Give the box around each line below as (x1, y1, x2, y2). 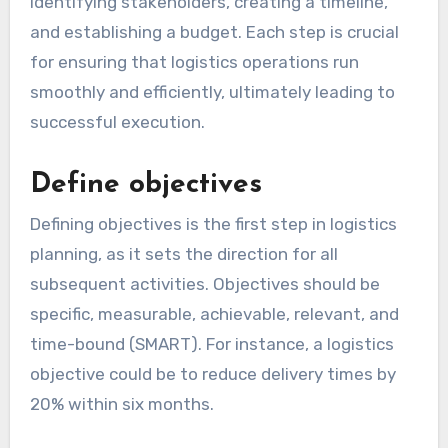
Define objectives (29, 170, 262, 199)
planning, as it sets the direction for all (29, 244, 338, 265)
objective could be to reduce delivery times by (29, 364, 396, 385)
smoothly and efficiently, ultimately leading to (29, 81, 395, 102)
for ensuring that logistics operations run (29, 51, 359, 72)
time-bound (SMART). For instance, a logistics (29, 334, 394, 355)
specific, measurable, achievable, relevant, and (29, 304, 399, 325)
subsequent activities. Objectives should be (29, 274, 380, 295)
